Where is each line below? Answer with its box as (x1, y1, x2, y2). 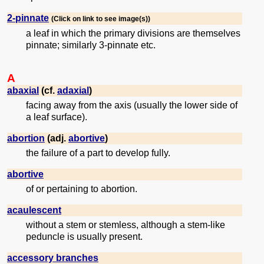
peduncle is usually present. (26, 231, 143, 242)
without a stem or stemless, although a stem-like (26, 219, 225, 230)
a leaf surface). (26, 111, 87, 122)
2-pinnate (7, 12, 49, 23)
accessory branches (7, 252, 98, 263)
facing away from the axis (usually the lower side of (26, 100, 237, 110)
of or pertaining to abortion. (26, 183, 137, 194)
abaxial (7, 85, 39, 95)
